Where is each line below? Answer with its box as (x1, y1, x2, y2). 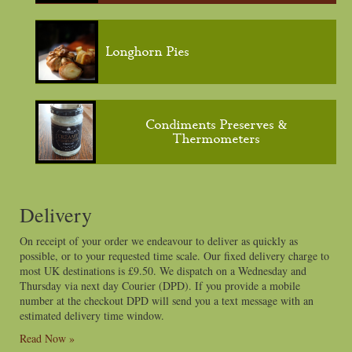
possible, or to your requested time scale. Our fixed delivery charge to (20, 248, 329, 263)
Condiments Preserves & (145, 117, 287, 133)
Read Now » (20, 331, 75, 346)
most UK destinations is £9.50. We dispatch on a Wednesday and (20, 263, 306, 278)
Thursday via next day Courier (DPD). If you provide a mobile (20, 278, 300, 293)
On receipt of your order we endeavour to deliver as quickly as (20, 233, 298, 248)
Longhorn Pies (106, 44, 189, 60)
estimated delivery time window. (20, 308, 164, 323)
